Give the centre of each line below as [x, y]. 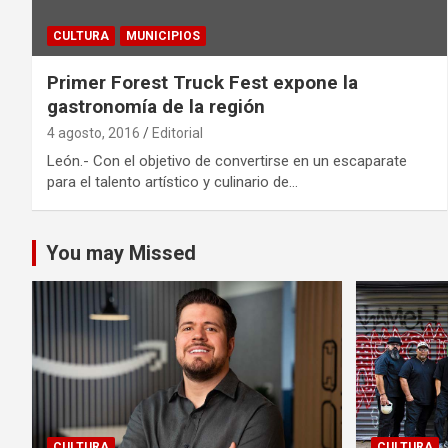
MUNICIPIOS [163, 36]
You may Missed [121, 253]
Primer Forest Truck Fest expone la [202, 83]
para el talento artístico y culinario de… [172, 182]
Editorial [177, 133]
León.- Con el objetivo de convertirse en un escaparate [227, 161]
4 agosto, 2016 [93, 133]
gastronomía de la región [156, 107]
